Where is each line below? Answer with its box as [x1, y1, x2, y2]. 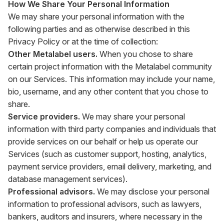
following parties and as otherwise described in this [8, 24, 190, 34]
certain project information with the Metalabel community [8, 61, 212, 71]
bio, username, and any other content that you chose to [8, 86, 208, 96]
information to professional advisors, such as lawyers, [8, 199, 201, 209]
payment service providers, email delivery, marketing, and [8, 161, 211, 171]
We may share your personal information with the [8, 11, 184, 21]
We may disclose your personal [97, 186, 209, 196]
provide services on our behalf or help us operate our [8, 136, 198, 146]
